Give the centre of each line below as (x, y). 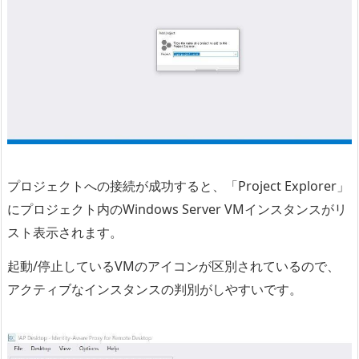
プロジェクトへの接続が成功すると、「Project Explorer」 (178, 186)
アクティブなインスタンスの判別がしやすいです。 (155, 290)
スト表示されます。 (65, 233)
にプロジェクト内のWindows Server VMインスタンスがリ (177, 210)
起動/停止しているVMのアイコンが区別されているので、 (173, 266)
